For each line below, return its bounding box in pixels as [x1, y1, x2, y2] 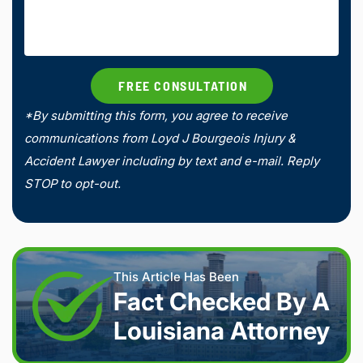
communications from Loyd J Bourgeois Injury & [24, 130, 296, 146]
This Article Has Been [113, 269, 239, 284]
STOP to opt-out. [24, 176, 121, 191]
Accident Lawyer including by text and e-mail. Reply [24, 153, 319, 169]
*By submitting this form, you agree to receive [24, 108, 288, 123]
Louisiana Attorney [113, 316, 330, 345]
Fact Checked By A [113, 287, 330, 316]
